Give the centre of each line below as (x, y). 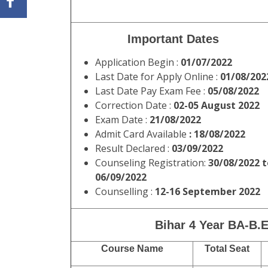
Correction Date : (134, 105)
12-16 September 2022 (208, 191)
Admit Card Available (141, 134)
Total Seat (227, 249)
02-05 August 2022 (217, 105)
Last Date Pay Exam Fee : (150, 91)
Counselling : (125, 191)
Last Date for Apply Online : (158, 77)
